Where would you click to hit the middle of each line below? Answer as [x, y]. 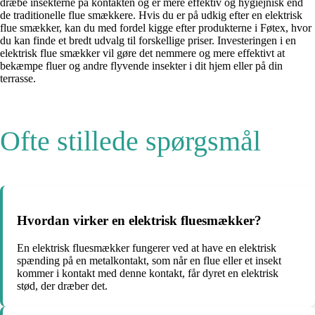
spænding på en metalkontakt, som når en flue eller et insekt [149, 260]
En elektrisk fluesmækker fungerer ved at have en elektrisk [147, 247]
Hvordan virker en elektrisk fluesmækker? [139, 221]
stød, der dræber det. [62, 285]
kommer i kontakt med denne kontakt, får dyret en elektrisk [148, 273]
